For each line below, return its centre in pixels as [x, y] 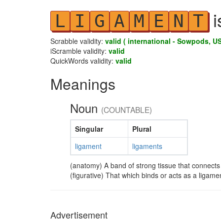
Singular [89, 129]
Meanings [83, 84]
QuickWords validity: [83, 61]
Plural [142, 129]
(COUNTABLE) [127, 110]
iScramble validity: [79, 51]
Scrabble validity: [78, 41]
